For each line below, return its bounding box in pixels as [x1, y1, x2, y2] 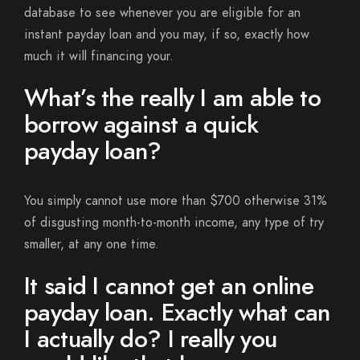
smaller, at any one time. [24, 235, 159, 253]
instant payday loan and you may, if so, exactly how [24, 26, 309, 43]
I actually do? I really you [24, 322, 277, 356]
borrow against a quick [24, 108, 259, 141]
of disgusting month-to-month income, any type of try [24, 214, 324, 231]
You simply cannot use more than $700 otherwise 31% [24, 192, 327, 210]
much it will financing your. [24, 47, 174, 65]
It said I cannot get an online [24, 269, 313, 303]
